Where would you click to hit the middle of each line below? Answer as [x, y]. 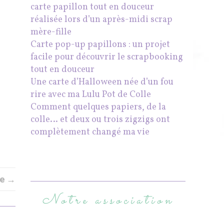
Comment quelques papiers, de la [98, 107]
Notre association [108, 201]
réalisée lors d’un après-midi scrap [101, 20]
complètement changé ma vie [90, 132]
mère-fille [51, 32]
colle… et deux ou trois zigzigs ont [100, 120]
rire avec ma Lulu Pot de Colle [91, 95]
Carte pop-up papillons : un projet [100, 45]
